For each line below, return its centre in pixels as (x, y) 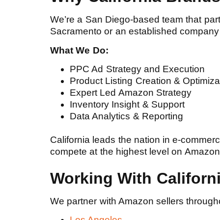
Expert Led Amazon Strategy (131, 93)
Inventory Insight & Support (127, 105)
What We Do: (79, 50)
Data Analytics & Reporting (126, 116)
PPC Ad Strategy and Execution (139, 69)
